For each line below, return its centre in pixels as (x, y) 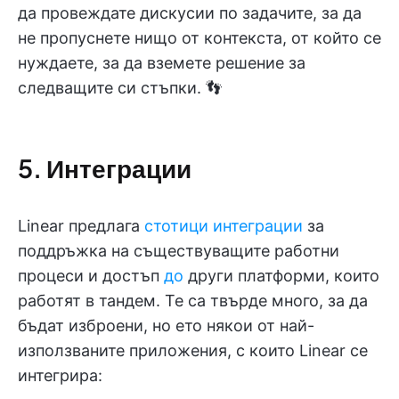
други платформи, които (281, 275)
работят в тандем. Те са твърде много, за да (193, 300)
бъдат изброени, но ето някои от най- (166, 325)
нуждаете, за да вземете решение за (162, 62)
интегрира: (60, 375)
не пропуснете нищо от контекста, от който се (199, 37)
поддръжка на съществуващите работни (179, 250)
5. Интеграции (105, 167)
